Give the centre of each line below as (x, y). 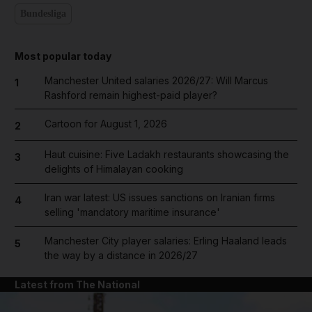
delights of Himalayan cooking (114, 169)
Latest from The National (77, 284)
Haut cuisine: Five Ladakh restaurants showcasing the (166, 154)
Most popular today (63, 56)
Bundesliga (43, 14)
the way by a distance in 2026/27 (121, 255)
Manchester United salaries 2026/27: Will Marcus (156, 80)
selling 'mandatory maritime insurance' (132, 212)
